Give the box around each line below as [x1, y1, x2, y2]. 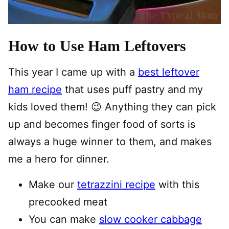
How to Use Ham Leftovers [8, 37, 186, 55]
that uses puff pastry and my [62, 83, 203, 96]
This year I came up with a [8, 66, 138, 79]
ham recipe [8, 83, 62, 96]
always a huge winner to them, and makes [8, 135, 212, 148]
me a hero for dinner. [8, 153, 109, 166]
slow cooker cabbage [99, 213, 202, 226]
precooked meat [29, 196, 107, 209]
